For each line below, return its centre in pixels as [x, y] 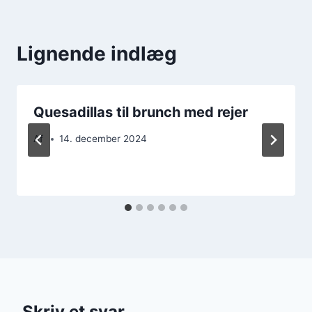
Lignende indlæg [97, 53]
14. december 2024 [103, 139]
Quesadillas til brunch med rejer [141, 112]
